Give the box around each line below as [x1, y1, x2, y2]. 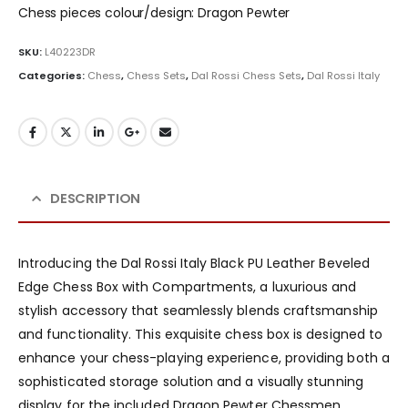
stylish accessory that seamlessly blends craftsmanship [18, 301, 378, 320]
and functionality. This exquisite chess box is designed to [18, 324, 383, 343]
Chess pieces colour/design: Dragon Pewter [18, 4, 291, 23]
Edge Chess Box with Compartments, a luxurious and [18, 277, 357, 296]
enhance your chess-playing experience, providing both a [18, 348, 390, 367]
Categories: [18, 68, 87, 84]
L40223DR [45, 44, 96, 59]
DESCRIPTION [49, 188, 141, 208]
